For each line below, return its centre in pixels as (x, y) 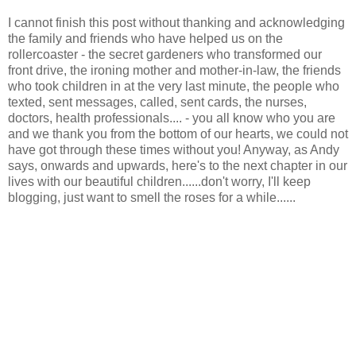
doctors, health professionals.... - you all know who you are (172, 118)
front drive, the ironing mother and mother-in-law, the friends (174, 71)
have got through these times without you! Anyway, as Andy (174, 150)
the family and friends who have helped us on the (145, 39)
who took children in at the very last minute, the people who (174, 87)
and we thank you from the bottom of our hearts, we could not (178, 134)
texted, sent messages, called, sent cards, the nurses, (157, 103)
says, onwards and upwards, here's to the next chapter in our (178, 166)
